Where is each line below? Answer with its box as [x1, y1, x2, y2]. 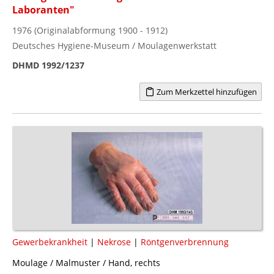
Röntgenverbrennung [141, 235, 229, 248]
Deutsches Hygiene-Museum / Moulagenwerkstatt [12, 39, 217, 51]
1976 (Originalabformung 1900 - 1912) [12, 24, 168, 36]
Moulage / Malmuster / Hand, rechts [12, 256, 160, 268]
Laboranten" [12, 2, 75, 17]
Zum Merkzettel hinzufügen [154, 86, 257, 97]
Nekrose [97, 235, 131, 248]
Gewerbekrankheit [12, 235, 87, 248]
